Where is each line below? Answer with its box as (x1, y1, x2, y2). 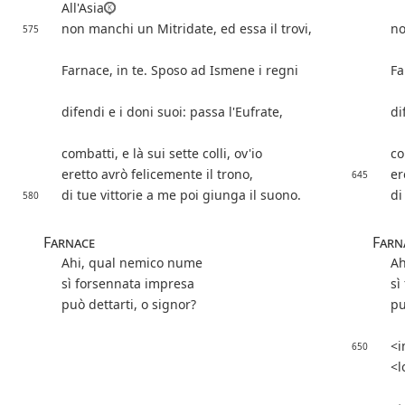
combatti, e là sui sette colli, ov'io (61, 145, 262, 163)
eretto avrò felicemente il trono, (61, 165, 253, 184)
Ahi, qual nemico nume (61, 254, 202, 272)
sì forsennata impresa (61, 275, 194, 293)
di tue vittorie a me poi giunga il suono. (61, 186, 301, 204)
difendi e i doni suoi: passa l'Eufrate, (61, 103, 283, 121)
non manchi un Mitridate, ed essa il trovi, (61, 20, 312, 38)
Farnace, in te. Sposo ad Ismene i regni (61, 61, 298, 80)
